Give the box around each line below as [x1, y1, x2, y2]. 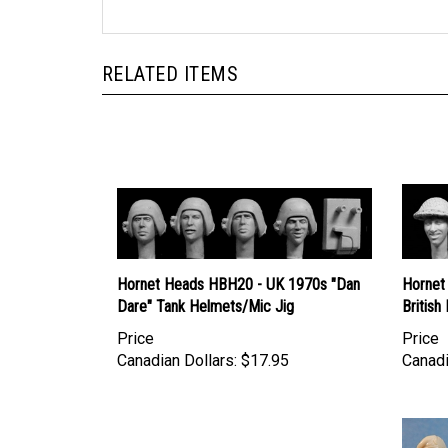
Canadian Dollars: [117, 331, 237, 351]
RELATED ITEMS [102, 43, 239, 67]
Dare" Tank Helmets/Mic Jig [117, 277, 294, 297]
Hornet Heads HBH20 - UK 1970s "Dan [117, 255, 360, 275]
